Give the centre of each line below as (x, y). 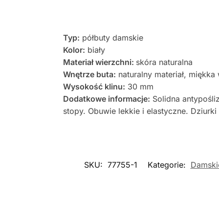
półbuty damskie (111, 38)
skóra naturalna (164, 62)
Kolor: (74, 50)
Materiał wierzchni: (99, 62)
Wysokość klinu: (94, 87)
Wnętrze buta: (89, 75)
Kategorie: (168, 165)
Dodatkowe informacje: (106, 99)
